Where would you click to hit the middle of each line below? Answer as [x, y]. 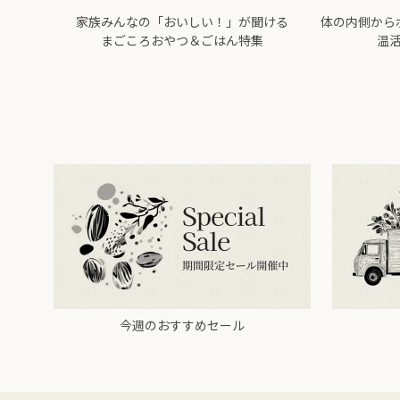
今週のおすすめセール [182, 325]
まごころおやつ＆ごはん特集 [182, 40]
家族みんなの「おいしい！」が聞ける [182, 21]
